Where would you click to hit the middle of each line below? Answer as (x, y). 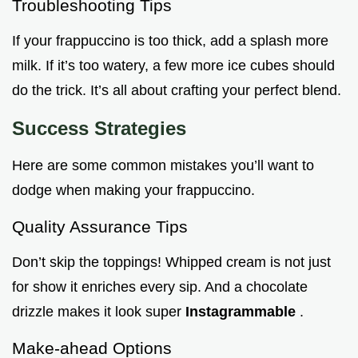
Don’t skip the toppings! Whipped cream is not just (171, 262)
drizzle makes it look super (99, 311)
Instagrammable (243, 311)
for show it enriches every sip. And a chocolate (160, 286)
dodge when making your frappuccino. (133, 190)
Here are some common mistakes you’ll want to (163, 165)
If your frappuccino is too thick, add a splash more (170, 40)
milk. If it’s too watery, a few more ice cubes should (173, 65)
